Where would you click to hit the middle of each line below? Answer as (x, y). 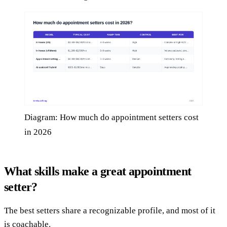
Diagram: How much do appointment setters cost (111, 117)
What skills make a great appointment (98, 171)
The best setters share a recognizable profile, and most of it (110, 210)
